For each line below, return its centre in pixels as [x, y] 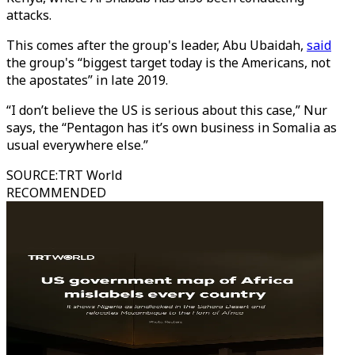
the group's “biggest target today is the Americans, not [168, 63]
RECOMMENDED [56, 193]
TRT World [90, 175]
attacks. [31, 15]
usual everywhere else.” [79, 145]
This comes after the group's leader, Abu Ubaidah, [157, 45]
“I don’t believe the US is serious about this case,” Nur [167, 110]
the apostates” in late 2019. [87, 80]
